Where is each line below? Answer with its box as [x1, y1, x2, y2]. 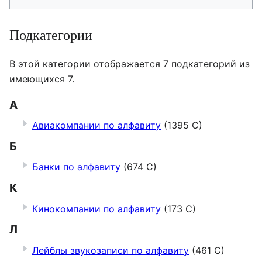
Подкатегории [9, 25, 92, 44]
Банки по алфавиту [32, 161, 120, 173]
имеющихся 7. [9, 73, 74, 85]
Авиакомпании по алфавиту [32, 119, 161, 132]
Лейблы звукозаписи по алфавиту [32, 244, 189, 256]
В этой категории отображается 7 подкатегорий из [9, 58, 250, 70]
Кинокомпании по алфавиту [32, 202, 161, 215]
